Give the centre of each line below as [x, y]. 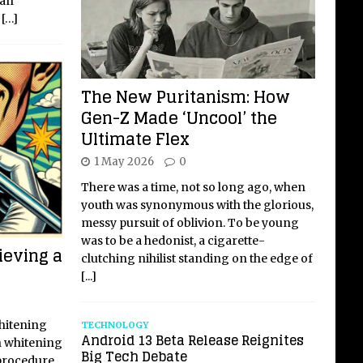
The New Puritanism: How [185, 98]
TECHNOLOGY [114, 325]
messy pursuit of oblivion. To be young [190, 223]
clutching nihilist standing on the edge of [196, 259]
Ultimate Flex [135, 140]
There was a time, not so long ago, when [193, 188]
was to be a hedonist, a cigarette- [173, 241]
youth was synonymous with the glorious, [197, 205]
